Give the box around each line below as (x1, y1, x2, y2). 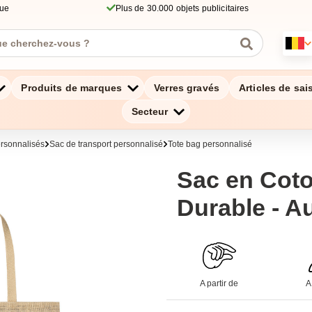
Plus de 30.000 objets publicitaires (115, 3, 249, 13)
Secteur (131, 106, 169, 117)
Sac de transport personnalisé (49, 139, 163, 149)
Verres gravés (154, 82, 219, 93)
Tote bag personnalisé (168, 139, 252, 149)
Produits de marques (21, 82, 123, 93)
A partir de (200, 279, 239, 288)
